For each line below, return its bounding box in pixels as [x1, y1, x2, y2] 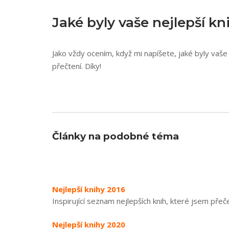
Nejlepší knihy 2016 [52, 184, 125, 194]
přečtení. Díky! [52, 61, 101, 71]
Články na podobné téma [52, 130, 179, 142]
